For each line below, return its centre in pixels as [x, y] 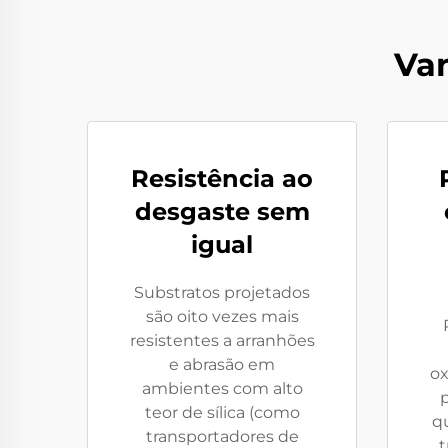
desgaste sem [222, 211]
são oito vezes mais [222, 316]
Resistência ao [222, 178]
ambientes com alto [222, 388]
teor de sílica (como [222, 412]
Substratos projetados [222, 292]
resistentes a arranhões [222, 340]
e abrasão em [222, 364]
